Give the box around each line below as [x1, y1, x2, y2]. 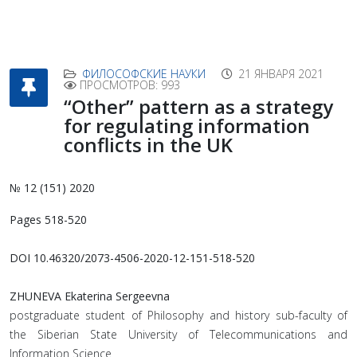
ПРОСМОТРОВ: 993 [80, 77, 180, 92]
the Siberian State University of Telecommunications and [10, 327, 347, 342]
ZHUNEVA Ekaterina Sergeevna [10, 288, 170, 304]
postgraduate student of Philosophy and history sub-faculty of [10, 308, 347, 323]
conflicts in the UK [64, 131, 233, 158]
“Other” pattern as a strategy [64, 93, 333, 120]
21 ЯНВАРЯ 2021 [238, 66, 324, 81]
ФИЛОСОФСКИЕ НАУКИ [82, 66, 206, 81]
